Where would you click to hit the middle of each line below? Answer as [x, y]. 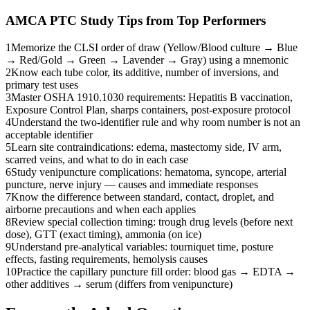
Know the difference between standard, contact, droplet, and [143, 197]
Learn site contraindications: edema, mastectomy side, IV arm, [146, 147]
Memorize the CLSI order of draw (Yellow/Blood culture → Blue [154, 47]
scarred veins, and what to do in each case [97, 159]
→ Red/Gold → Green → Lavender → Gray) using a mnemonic [147, 60]
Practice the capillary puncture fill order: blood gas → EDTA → [156, 271]
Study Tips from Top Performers [171, 21]
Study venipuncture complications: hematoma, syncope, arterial [149, 172]
